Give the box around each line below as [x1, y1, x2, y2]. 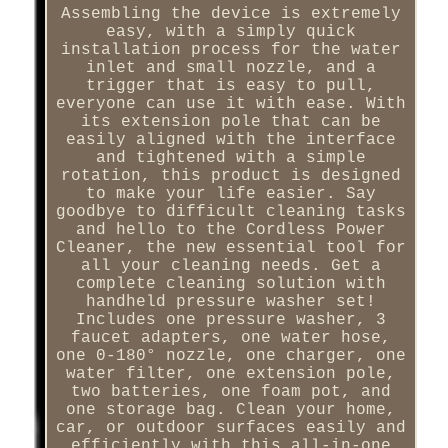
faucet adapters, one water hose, [70, 328, 391, 347]
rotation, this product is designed [60, 166, 401, 185]
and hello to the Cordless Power [75, 220, 386, 239]
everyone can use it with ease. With [55, 94, 406, 113]
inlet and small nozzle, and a [85, 58, 376, 77]
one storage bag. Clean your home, [65, 400, 396, 419]
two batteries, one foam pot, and [70, 382, 391, 401]
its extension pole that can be [80, 112, 381, 131]
